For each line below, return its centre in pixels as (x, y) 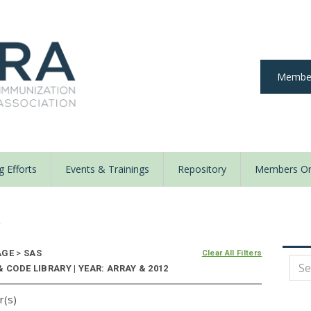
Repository (202, 169)
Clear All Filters (232, 253)
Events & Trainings (107, 169)
